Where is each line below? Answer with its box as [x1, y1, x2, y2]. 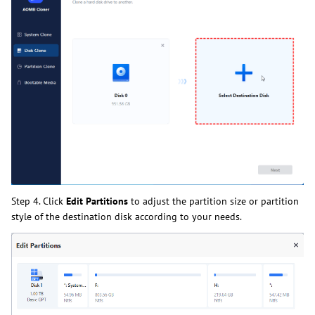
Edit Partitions [66, 195, 128, 208]
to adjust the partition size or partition [128, 195, 299, 208]
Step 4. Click [11, 195, 66, 208]
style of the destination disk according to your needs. [11, 210, 242, 224]
